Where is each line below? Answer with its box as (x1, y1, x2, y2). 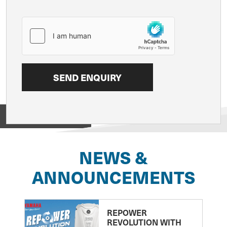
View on (6, 111, 35, 121)
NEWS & (79, 144, 148, 170)
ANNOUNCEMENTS (32, 164, 195, 190)
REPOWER (106, 207, 147, 218)
